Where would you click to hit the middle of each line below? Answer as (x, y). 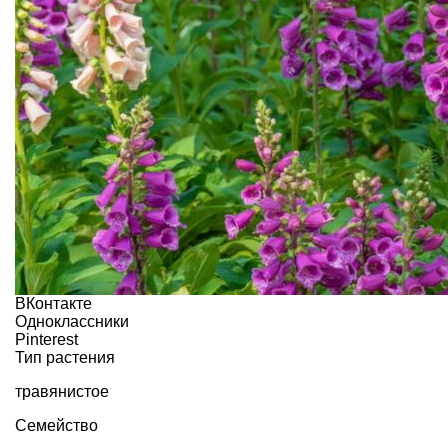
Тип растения (65, 357)
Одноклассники (72, 321)
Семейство (56, 425)
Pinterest (46, 339)
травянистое (62, 391)
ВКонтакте (53, 303)
